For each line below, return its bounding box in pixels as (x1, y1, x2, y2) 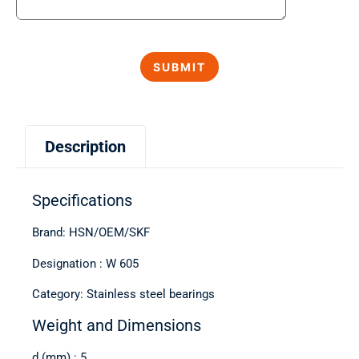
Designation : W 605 (32, 256, 139, 271)
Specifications (32, 191, 132, 211)
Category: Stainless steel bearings (32, 287, 215, 302)
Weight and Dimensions (32, 315, 201, 335)
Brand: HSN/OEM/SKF (32, 225, 150, 240)
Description (45, 137, 126, 157)
